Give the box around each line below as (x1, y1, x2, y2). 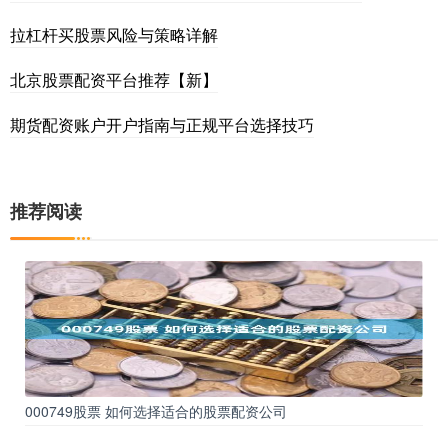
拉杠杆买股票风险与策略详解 (10, 22, 218, 46)
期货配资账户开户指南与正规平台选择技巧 (10, 112, 314, 136)
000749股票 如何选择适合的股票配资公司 (25, 400, 287, 421)
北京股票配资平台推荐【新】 (10, 67, 218, 91)
